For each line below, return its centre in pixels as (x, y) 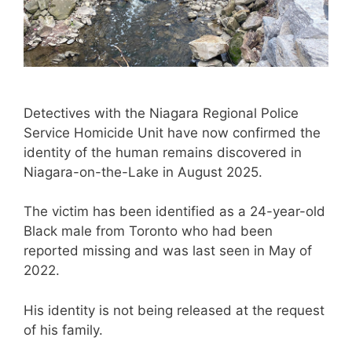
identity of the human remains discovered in (163, 152)
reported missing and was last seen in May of (168, 251)
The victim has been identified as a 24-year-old (174, 212)
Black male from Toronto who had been (148, 231)
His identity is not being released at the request (174, 310)
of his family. (63, 330)
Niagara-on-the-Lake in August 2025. (143, 172)
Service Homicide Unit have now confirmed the (172, 132)
